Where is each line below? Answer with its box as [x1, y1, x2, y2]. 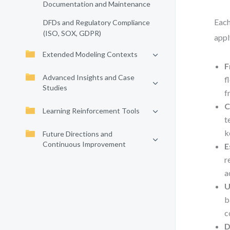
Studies [43, 83, 67, 92]
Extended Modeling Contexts [43, 50, 138, 59]
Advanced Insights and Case [43, 73, 135, 82]
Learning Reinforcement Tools [43, 106, 140, 115]
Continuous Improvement [43, 140, 126, 148]
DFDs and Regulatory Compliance [43, 18, 150, 27]
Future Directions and [43, 129, 112, 138]
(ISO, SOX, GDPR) [43, 29, 101, 37]
